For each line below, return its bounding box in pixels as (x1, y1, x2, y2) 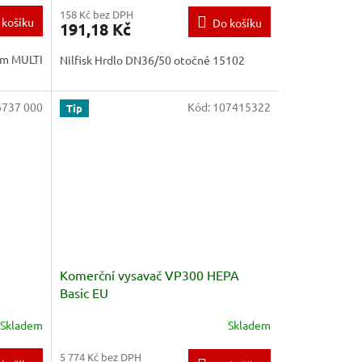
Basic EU (59, 284, 108, 301)
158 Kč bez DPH (59, 6, 133, 21)
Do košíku (212, 15, 262, 30)
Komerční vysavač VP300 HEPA (59, 266, 239, 283)
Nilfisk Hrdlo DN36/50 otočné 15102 (59, 52, 245, 67)
